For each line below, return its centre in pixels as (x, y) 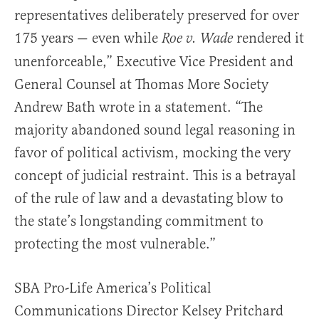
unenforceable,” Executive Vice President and (154, 62)
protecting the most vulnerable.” (115, 244)
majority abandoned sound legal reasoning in (155, 130)
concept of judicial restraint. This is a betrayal (155, 176)
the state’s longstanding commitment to (139, 221)
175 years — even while (88, 38)
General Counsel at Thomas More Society (141, 85)
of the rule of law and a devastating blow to (149, 199)
